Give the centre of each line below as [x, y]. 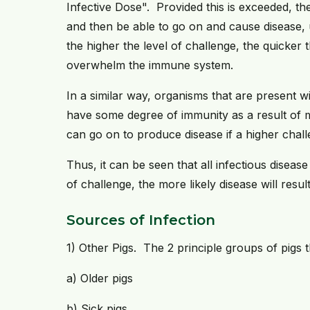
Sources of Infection [141, 220]
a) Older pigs [100, 279]
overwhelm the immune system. [150, 65]
